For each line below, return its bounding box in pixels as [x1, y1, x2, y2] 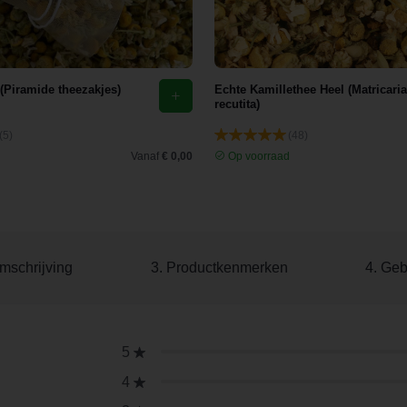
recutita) [214, 97, 260, 111]
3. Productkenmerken [150, 260, 288, 275]
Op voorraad [225, 150, 290, 163]
